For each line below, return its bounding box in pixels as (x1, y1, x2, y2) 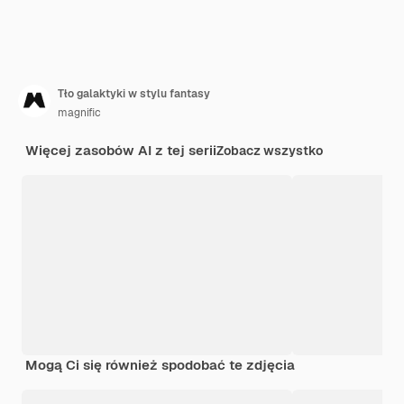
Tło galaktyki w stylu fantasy (58, 86, 210, 101)
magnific (58, 105, 101, 120)
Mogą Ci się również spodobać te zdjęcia (25, 355, 295, 373)
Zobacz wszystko (216, 142, 323, 159)
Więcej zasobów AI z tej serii (25, 141, 216, 159)
